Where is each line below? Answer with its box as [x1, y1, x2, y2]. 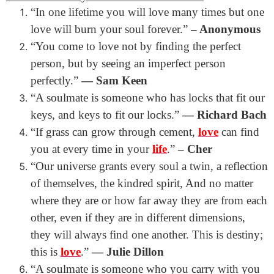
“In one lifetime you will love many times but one [31, 6, 264, 18]
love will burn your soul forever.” [31, 23, 191, 35]
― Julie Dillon [92, 245, 164, 258]
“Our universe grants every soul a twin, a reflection [31, 160, 268, 172]
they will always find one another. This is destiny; [31, 228, 263, 241]
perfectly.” [31, 74, 81, 87]
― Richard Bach [182, 108, 267, 121]
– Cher [178, 143, 212, 155]
